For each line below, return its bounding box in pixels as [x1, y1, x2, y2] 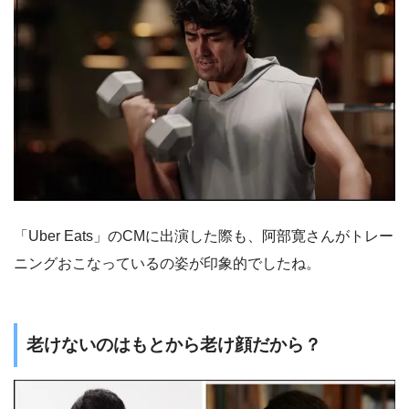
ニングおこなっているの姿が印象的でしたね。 [14, 256, 320, 272]
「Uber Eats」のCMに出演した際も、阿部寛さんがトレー [14, 228, 393, 245]
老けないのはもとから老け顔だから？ [26, 335, 321, 355]
